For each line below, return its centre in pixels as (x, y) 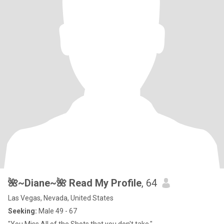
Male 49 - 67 (57, 211)
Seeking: (22, 211)
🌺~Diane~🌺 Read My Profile (105, 183)
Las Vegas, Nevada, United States (61, 198)
